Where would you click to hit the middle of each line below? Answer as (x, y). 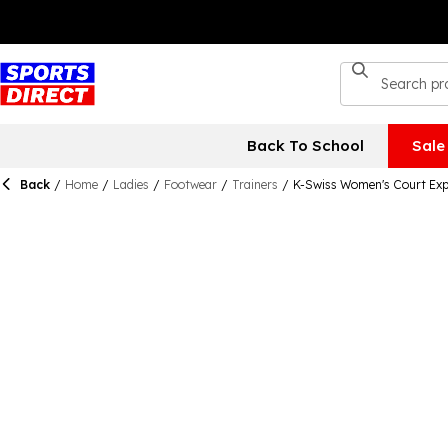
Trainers (255, 184)
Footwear (190, 184)
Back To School (305, 145)
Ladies (131, 184)
